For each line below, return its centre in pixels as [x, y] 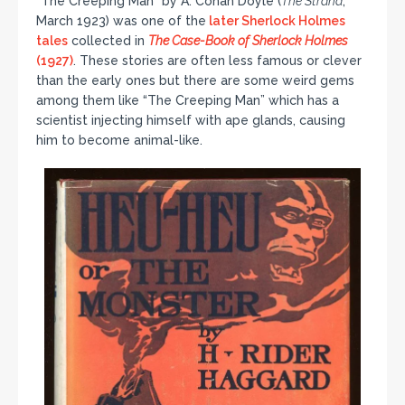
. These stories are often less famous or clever [217, 60]
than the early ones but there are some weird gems [195, 80]
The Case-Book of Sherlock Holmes [248, 40]
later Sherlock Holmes [276, 20]
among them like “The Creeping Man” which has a [188, 100]
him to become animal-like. [119, 140]
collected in [108, 40]
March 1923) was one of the [121, 20]
